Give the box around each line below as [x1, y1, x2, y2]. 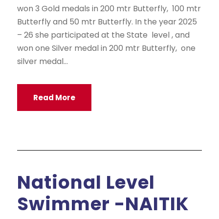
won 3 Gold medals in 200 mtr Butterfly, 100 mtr [17, 2, 201, 14]
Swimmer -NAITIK [17, 191, 189, 217]
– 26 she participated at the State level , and [17, 29, 190, 41]
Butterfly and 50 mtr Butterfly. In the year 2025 [17, 16, 197, 27]
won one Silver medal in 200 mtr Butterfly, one [17, 42, 196, 54]
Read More [33, 92, 75, 103]
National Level [17, 170, 155, 196]
